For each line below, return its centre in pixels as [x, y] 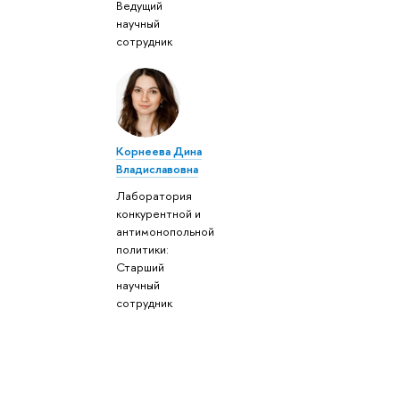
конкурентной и [159, 214]
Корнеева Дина [159, 150]
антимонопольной [166, 232]
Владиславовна [158, 168]
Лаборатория [154, 196]
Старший [141, 267]
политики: [143, 250]
